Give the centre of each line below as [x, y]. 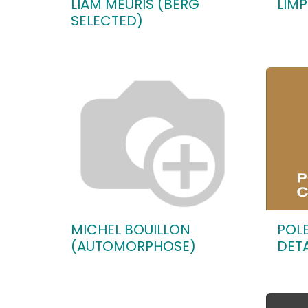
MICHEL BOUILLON [131, 230]
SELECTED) [107, 21]
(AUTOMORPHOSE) [133, 246]
